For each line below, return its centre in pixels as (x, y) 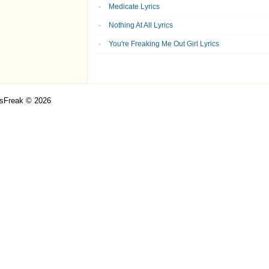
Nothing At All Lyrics (141, 25)
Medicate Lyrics (134, 7)
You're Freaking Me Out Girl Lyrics (164, 44)
